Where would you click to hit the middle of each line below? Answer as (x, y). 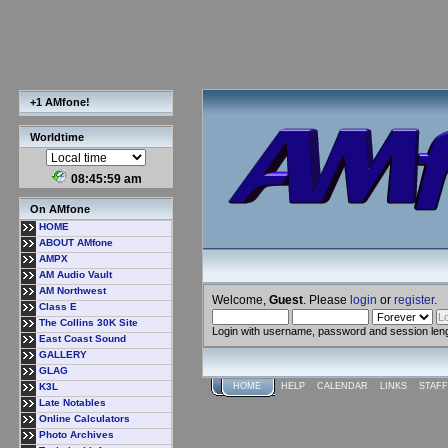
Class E (58, 306)
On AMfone (60, 209)
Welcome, (240, 299)
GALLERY (63, 354)
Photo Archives (76, 434)
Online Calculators (84, 418)
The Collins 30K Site (88, 322)
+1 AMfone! (60, 102)
